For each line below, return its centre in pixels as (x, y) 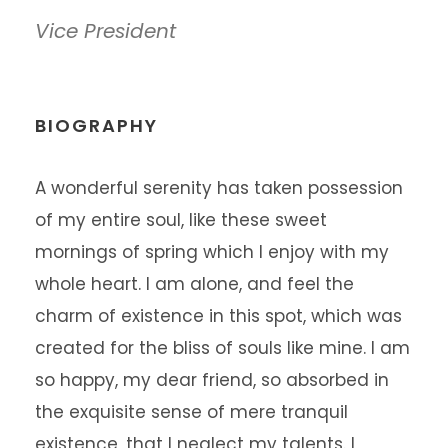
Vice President (105, 31)
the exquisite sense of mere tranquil (191, 412)
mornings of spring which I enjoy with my (212, 252)
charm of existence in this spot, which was (218, 316)
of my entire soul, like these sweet (181, 220)
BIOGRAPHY (96, 125)
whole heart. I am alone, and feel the (194, 284)
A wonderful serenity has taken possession (219, 188)
